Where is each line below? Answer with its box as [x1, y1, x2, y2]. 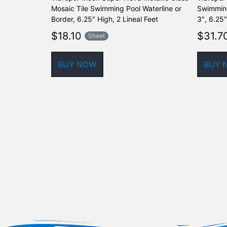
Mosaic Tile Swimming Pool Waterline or [51, 4, 182, 13]
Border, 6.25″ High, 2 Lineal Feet [51, 14, 159, 23]
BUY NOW [58, 59, 97, 69]
